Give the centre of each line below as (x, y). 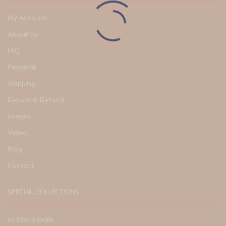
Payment (22, 66)
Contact (21, 164)
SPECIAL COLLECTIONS (43, 191)
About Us (23, 33)
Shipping (21, 83)
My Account (27, 17)
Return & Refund (36, 99)
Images (19, 116)
